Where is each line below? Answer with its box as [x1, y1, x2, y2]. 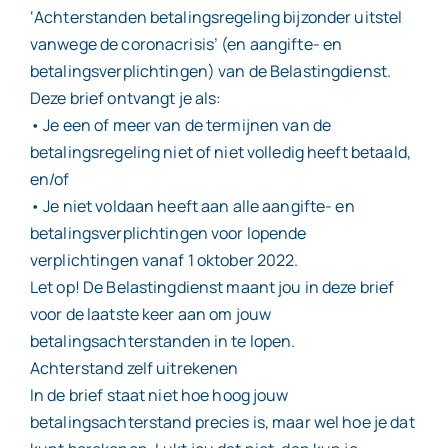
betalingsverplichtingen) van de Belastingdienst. [29, 60, 392, 82]
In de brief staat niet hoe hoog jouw [29, 384, 289, 406]
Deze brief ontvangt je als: [29, 87, 222, 109]
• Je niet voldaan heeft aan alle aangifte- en [29, 195, 355, 217]
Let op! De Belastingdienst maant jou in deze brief [29, 276, 395, 298]
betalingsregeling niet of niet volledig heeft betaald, [29, 141, 411, 163]
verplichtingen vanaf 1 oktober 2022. [29, 249, 299, 271]
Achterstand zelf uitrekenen [29, 357, 239, 379]
